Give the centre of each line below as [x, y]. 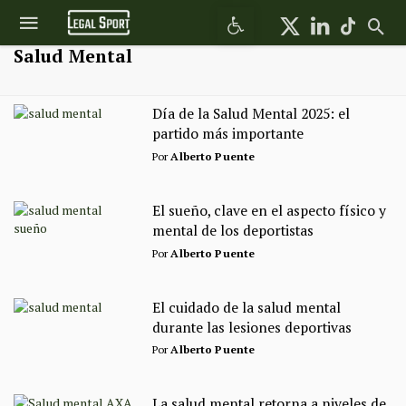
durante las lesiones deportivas [251, 327]
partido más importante [227, 134]
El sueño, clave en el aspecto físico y [269, 210]
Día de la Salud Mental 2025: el [251, 114]
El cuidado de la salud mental [246, 307]
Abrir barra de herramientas [281, 14]
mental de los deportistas [232, 230]
